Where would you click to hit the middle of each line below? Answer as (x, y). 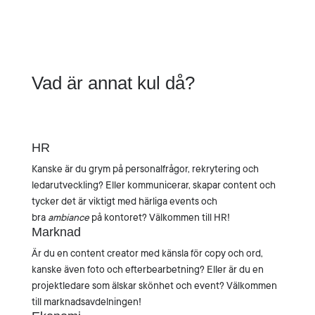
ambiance (68, 217)
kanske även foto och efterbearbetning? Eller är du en (147, 269)
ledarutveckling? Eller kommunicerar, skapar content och (153, 185)
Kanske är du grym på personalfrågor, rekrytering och (145, 169)
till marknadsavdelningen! (86, 302)
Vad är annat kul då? (113, 83)
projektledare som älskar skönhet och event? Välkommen (154, 285)
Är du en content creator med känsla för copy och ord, (147, 253)
